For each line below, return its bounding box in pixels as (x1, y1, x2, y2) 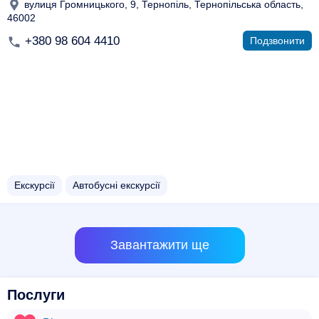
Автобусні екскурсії (73, 179, 160, 191)
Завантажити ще (110, 238, 209, 252)
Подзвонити (250, 35, 305, 46)
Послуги (7, 287, 65, 303)
